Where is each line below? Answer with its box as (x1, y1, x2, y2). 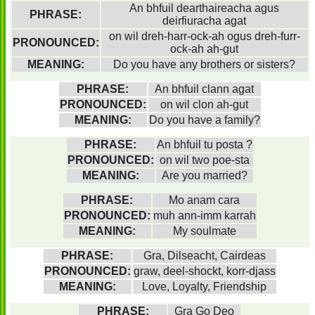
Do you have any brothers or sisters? (113, 58, 295, 70)
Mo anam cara (169, 194, 240, 206)
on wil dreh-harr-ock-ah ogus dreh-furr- (108, 30, 300, 42)
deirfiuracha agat (162, 15, 246, 27)
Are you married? (161, 169, 247, 181)
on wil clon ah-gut (160, 98, 248, 110)
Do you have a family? (148, 114, 260, 126)
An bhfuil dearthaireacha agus (129, 2, 279, 14)
